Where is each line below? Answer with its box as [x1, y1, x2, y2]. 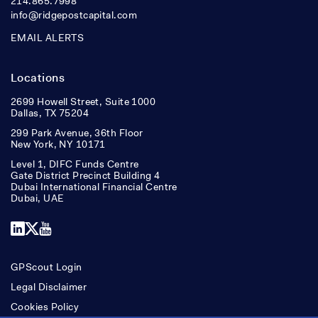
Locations [11, 70, 65, 85]
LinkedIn [10, 218, 70, 237]
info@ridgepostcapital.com [11, 8, 137, 21]
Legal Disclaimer [11, 280, 87, 293]
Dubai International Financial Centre [11, 180, 177, 193]
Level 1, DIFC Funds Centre [11, 157, 139, 170]
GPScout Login [11, 260, 82, 273]
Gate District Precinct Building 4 [11, 168, 160, 182]
